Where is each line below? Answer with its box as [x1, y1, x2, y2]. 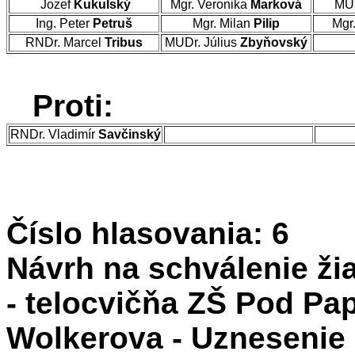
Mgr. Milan [193, 17, 254, 30]
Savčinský [98, 128, 161, 141]
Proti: [32, 89, 113, 123]
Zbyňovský [240, 36, 307, 49]
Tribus [105, 36, 143, 49]
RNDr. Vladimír [10, 128, 98, 141]
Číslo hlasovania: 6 [6, 216, 289, 250]
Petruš [93, 17, 132, 30]
